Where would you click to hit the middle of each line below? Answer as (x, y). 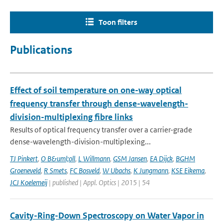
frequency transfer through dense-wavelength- (99, 104)
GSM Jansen (130, 159)
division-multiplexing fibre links (71, 117)
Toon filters (118, 22)
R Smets (55, 170)
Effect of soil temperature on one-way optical (96, 90)
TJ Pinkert (24, 159)
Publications (41, 50)
